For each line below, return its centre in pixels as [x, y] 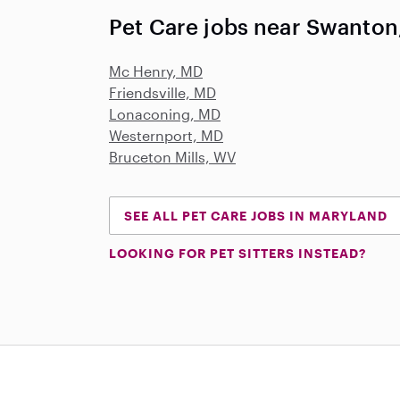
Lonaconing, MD [165, 114]
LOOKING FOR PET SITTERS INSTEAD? [237, 253]
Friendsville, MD [162, 92]
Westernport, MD [166, 135]
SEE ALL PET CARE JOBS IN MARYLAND [256, 216]
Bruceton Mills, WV [172, 157]
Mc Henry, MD [156, 71]
